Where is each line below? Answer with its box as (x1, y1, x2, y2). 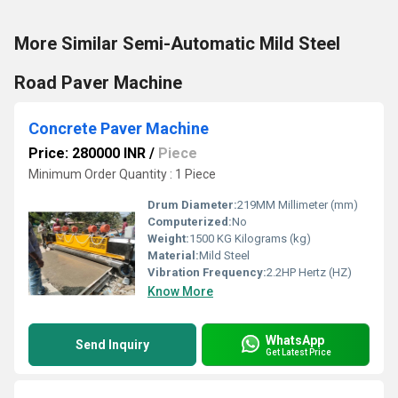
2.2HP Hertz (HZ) (267, 266, 352, 279)
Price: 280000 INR (28, 145, 146, 162)
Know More (147, 284, 213, 298)
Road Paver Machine (14, 72, 182, 93)
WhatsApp (266, 332, 324, 347)
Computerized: (147, 215, 232, 228)
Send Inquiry (76, 338, 149, 352)
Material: (147, 249, 199, 262)
